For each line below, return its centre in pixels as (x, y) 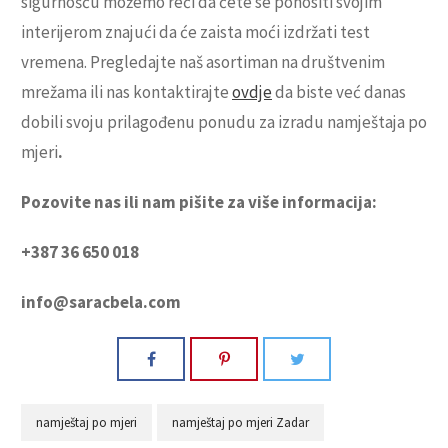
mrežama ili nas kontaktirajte (126, 92)
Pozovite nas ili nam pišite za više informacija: (199, 202)
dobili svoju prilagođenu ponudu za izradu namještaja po (224, 122)
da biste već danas (339, 92)
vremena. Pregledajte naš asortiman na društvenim (203, 62)
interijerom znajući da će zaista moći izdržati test (195, 32)
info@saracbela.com (101, 302)
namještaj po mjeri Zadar (240, 423)
